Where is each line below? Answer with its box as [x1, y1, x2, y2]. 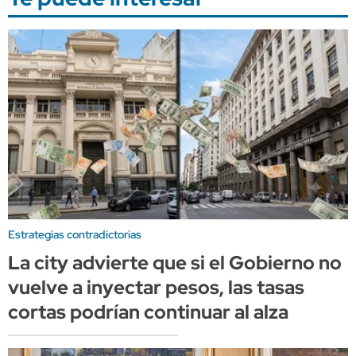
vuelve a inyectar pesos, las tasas [8, 275, 304, 300]
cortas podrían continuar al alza [8, 300, 288, 325]
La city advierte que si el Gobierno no [8, 250, 342, 276]
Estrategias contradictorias [8, 227, 141, 242]
